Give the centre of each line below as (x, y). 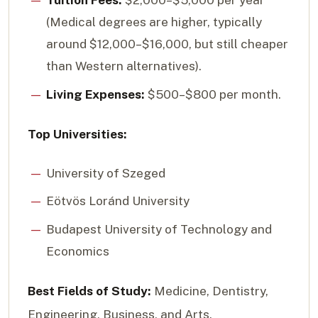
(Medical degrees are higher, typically (154, 22)
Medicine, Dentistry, (210, 291)
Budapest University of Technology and (159, 230)
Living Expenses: (95, 95)
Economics (77, 252)
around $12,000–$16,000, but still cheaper (167, 44)
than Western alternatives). (124, 66)
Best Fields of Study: (89, 291)
